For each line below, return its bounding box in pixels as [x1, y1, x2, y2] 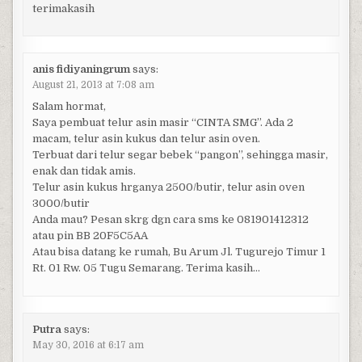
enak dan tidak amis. [32, 165, 136, 178]
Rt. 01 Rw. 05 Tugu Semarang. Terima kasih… [32, 262, 260, 275]
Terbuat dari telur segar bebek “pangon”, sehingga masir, [32, 149, 328, 162]
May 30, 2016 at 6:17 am [32, 339, 144, 351]
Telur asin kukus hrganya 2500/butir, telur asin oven [32, 181, 305, 194]
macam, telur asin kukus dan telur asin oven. [32, 133, 260, 145]
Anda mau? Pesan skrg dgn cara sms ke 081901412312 [32, 213, 309, 226]
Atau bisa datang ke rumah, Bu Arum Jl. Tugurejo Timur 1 [32, 246, 326, 259]
